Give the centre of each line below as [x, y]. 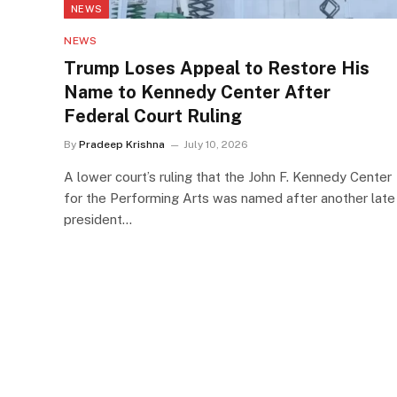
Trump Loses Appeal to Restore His [217, 68]
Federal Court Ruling [153, 116]
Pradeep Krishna [122, 144]
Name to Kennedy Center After [197, 92]
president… [98, 219]
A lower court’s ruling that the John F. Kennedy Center [228, 176]
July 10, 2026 [216, 144]
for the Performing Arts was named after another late [230, 198]
